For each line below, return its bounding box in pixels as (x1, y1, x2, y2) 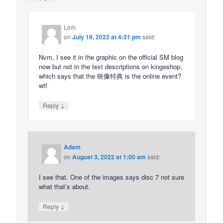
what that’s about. (39, 181, 91, 191)
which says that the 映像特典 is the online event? (39, 71, 182, 81)
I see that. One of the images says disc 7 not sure (39, 172, 185, 182)
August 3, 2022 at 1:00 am (72, 152, 146, 161)
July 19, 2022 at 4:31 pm (72, 32, 141, 42)
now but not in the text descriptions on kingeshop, (39, 62, 183, 72)
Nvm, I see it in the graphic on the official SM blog (39, 52, 184, 62)
